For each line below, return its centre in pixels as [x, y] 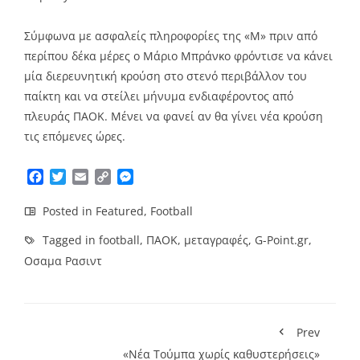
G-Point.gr [282, 239]
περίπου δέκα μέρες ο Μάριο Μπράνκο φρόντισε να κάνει [178, 56]
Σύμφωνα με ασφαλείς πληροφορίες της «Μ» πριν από [171, 36]
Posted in [67, 211]
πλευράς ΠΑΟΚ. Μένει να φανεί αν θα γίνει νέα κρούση [174, 117]
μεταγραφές [216, 239]
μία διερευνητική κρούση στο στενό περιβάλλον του [166, 76]
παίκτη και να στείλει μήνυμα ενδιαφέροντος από [159, 96]
